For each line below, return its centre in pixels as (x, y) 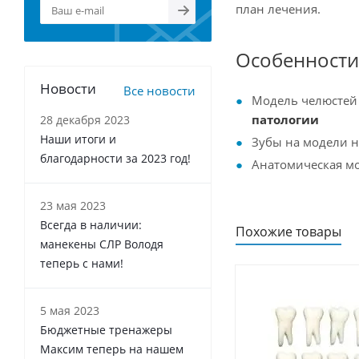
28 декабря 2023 (85, 120)
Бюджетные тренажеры (106, 330)
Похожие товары (288, 232)
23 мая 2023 (73, 206)
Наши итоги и (78, 139)
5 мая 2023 (70, 311)
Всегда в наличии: (91, 225)
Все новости (159, 91)
